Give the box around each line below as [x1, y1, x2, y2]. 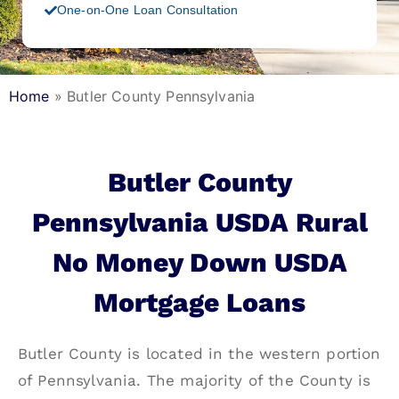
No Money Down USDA [52, 247, 347, 279]
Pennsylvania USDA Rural [31, 207, 368, 239]
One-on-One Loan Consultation [57, 3, 239, 18]
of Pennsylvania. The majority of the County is [18, 371, 371, 390]
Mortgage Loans [94, 287, 305, 319]
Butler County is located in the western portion [18, 345, 381, 363]
